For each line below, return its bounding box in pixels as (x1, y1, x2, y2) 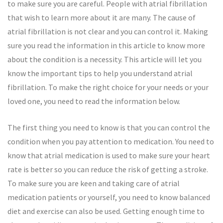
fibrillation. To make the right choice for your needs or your (7, 82, 209, 92)
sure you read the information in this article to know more (7, 40, 205, 50)
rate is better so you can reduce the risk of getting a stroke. (7, 164, 208, 174)
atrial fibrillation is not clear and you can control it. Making (7, 26, 208, 36)
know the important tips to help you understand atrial (7, 68, 193, 78)
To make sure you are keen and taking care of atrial (7, 178, 180, 188)
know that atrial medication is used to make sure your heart (7, 150, 210, 160)
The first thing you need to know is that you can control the (7, 122, 210, 132)
